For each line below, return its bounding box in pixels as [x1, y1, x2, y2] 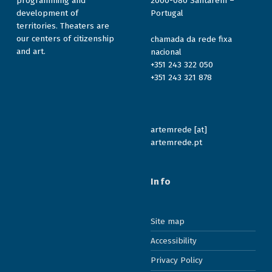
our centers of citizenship [16, 33, 114, 44]
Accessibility [151, 236, 197, 246]
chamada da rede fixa [151, 34, 233, 45]
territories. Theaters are [16, 21, 109, 32]
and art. [16, 46, 46, 57]
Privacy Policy [151, 255, 203, 266]
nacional [151, 47, 182, 58]
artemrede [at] [151, 124, 208, 135]
